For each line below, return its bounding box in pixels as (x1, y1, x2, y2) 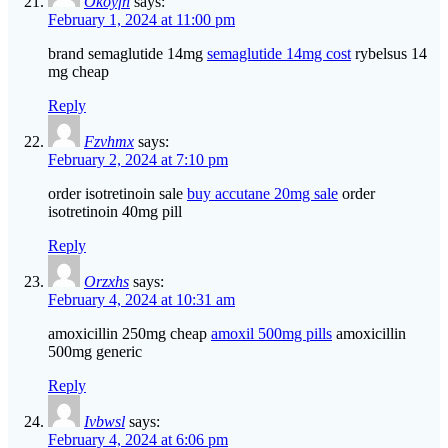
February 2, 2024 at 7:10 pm (48, 151, 228, 169)
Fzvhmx (84, 133, 134, 151)
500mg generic (48, 343, 142, 361)
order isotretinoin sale (48, 185, 187, 203)
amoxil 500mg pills (211, 325, 332, 343)
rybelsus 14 (351, 45, 427, 63)
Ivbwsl (84, 413, 125, 431)
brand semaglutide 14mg (48, 45, 207, 63)
